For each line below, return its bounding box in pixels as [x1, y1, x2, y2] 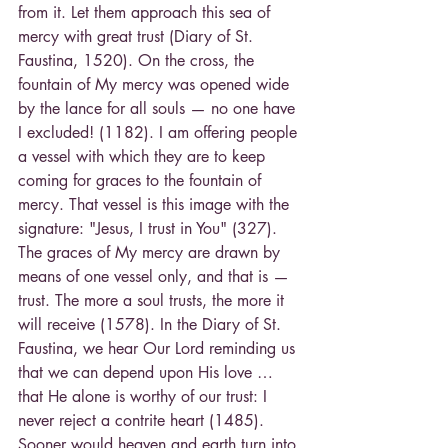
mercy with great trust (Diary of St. [18, 26, 258, 48]
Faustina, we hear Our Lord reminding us [18, 338, 300, 360]
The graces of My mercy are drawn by [18, 242, 285, 264]
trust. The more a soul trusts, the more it [18, 290, 289, 312]
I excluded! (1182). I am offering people [18, 122, 302, 144]
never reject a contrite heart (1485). [18, 410, 269, 432]
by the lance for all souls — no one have [18, 98, 300, 120]
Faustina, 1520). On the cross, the [18, 50, 259, 72]
